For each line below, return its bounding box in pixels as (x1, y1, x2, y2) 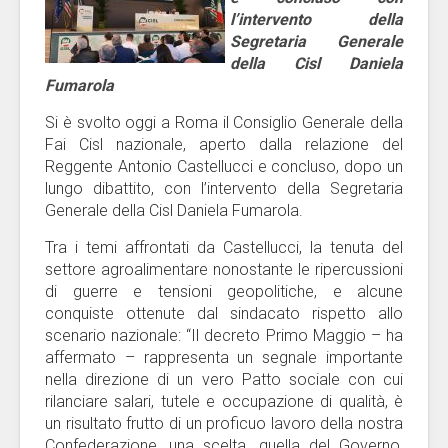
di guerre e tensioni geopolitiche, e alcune (45, 282, 403, 301)
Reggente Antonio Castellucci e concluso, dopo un (45, 157, 403, 176)
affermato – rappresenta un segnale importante (45, 348, 403, 367)
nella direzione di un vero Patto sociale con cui (45, 370, 403, 389)
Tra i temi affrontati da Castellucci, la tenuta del (45, 238, 403, 257)
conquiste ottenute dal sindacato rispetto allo (45, 304, 403, 323)
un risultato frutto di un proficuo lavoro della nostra (45, 414, 403, 433)
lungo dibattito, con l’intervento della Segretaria (45, 179, 403, 198)
